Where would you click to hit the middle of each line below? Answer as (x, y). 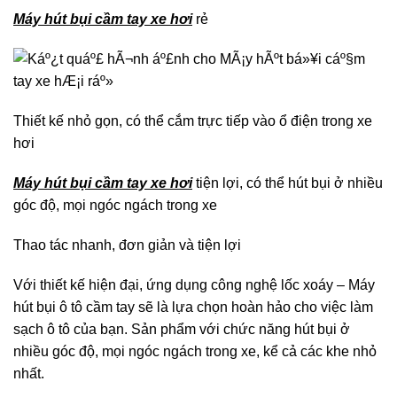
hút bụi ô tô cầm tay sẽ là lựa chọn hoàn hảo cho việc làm (193, 307)
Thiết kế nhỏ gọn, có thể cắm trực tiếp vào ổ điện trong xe (193, 121)
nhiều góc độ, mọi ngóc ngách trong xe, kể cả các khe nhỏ (195, 351)
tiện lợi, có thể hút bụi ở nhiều (288, 183)
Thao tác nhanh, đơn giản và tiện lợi (127, 245)
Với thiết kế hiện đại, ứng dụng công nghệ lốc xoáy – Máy (194, 284)
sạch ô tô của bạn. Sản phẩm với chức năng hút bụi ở (182, 329)
